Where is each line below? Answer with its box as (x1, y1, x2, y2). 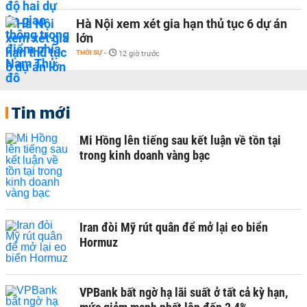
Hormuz (79, 235, 118, 249)
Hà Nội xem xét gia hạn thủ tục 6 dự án (76, 16, 287, 31)
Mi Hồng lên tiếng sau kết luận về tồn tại (79, 133, 281, 147)
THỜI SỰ (76, 49, 102, 56)
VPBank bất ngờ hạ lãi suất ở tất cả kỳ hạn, (79, 285, 288, 299)
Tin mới (11, 102, 71, 123)
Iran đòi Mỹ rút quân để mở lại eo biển (79, 220, 268, 234)
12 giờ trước (119, 49, 160, 58)
